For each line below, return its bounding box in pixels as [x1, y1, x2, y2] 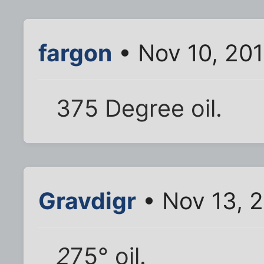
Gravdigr [38, 186, 136, 214]
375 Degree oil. [56, 94, 223, 123]
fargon [38, 38, 112, 67]
